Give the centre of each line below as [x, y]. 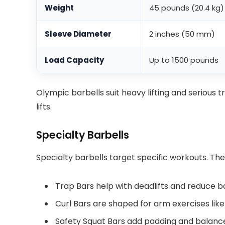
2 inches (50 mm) [182, 34]
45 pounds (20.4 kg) [187, 8]
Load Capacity [74, 60]
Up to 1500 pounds [184, 60]
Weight [59, 8]
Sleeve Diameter [78, 34]
